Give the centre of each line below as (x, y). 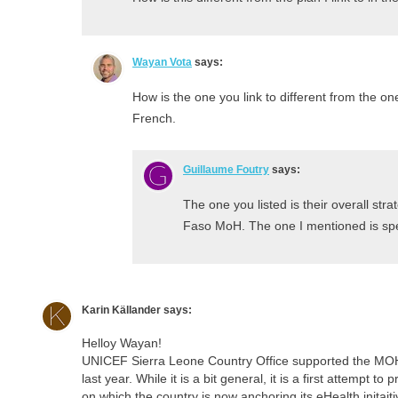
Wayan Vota (162, 62)
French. (154, 118)
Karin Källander (121, 310)
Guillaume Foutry (226, 169)
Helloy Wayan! (122, 342)
